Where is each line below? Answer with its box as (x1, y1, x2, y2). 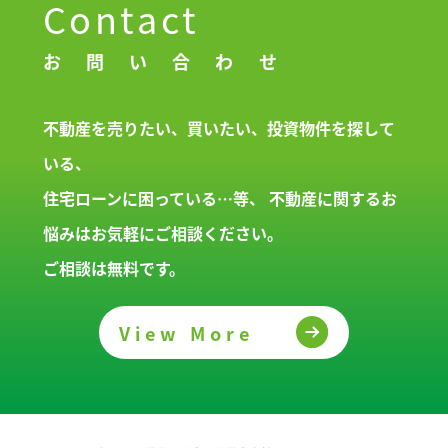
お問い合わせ (42, 48, 302, 74)
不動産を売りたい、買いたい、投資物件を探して (42, 116, 395, 140)
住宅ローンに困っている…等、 (42, 186, 265, 210)
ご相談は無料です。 (42, 256, 185, 280)
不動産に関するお (264, 186, 397, 210)
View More (118, 319, 255, 346)
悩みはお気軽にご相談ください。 (42, 221, 283, 245)
